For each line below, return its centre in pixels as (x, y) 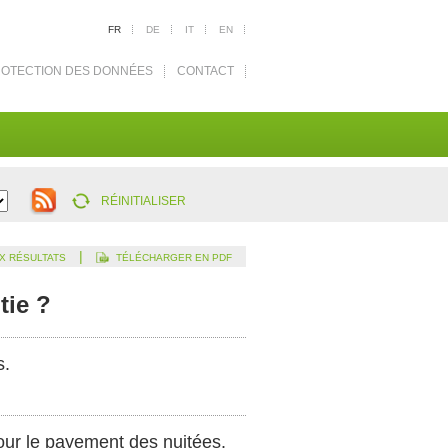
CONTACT (205, 71)
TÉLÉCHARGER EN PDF (174, 257)
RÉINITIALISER (143, 201)
